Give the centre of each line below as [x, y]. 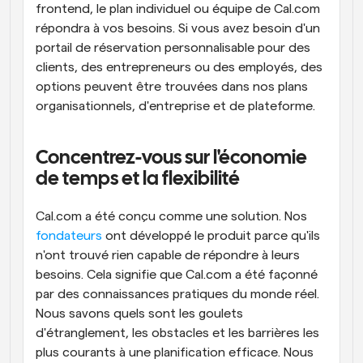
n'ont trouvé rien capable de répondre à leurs [168, 255]
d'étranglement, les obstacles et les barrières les [177, 333]
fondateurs [69, 236]
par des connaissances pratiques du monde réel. [177, 294]
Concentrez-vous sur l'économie [171, 158]
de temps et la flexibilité [138, 179]
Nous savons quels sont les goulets [139, 314]
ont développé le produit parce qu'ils [211, 236]
